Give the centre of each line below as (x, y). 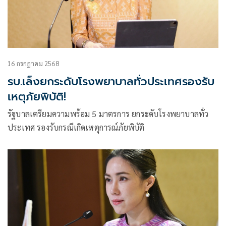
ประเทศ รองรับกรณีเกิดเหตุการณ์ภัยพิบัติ (76, 128)
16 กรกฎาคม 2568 (33, 64)
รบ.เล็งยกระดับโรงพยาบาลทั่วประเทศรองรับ (111, 82)
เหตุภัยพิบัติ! (37, 97)
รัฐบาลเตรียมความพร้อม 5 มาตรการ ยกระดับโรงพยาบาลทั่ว (108, 114)
